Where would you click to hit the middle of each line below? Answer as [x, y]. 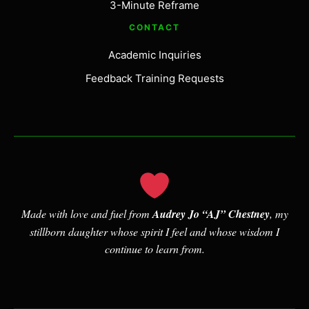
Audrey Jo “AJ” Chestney [211, 213]
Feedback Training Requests [154, 78]
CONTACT [154, 27]
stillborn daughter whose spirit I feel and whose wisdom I [154, 231]
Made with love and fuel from [87, 213]
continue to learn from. [154, 248]
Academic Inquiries [154, 54]
